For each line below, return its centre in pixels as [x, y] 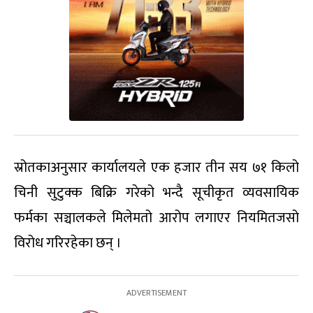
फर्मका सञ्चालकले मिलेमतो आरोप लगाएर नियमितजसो [156, 218]
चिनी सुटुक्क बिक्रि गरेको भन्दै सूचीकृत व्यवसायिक [156, 192]
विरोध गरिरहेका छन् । [68, 243]
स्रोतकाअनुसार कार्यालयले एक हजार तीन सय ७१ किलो [156, 167]
